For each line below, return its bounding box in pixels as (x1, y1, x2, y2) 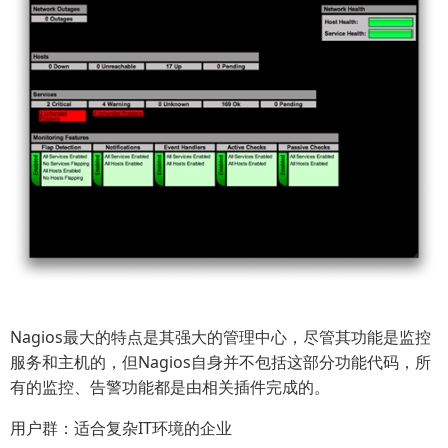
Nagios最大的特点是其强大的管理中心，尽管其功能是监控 (10, 326, 431, 349)
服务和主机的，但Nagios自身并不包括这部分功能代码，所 (10, 351, 431, 374)
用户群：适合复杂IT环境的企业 (10, 417, 232, 440)
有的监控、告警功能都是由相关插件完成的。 (10, 376, 330, 399)
